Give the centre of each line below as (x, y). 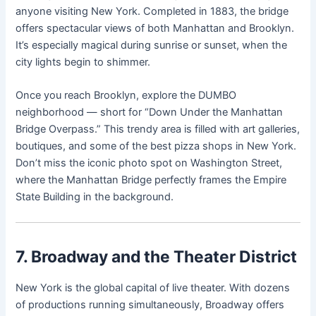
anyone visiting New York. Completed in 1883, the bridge (152, 12)
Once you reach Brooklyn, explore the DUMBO (126, 96)
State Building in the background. (95, 197)
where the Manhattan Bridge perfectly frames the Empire (151, 180)
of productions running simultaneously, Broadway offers (150, 304)
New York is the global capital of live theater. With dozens (153, 287)
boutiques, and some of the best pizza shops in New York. (156, 146)
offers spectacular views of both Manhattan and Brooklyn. (155, 29)
